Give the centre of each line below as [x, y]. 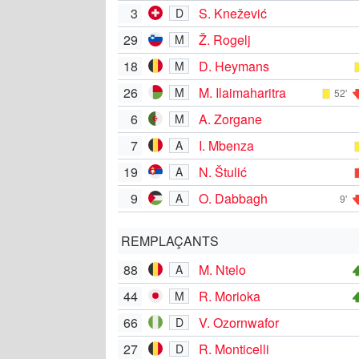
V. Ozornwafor [239, 322]
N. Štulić [223, 171]
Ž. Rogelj [225, 39]
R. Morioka [230, 296]
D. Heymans [234, 66]
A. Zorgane [230, 119]
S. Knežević [233, 13]
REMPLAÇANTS [170, 240]
